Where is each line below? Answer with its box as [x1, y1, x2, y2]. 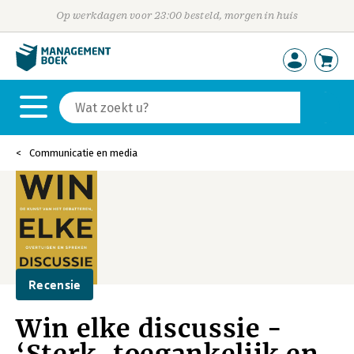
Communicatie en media [29, 147, 137, 159]
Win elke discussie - [16, 313, 282, 345]
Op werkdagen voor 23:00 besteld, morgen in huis [55, 9, 299, 21]
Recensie [28, 277, 81, 292]
